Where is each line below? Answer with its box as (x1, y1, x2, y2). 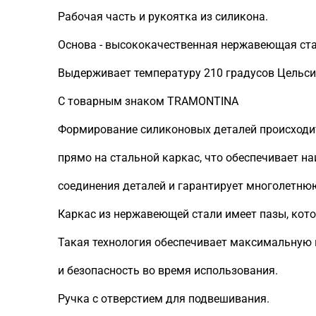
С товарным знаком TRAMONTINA (58, 95, 238, 108)
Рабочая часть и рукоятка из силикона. (58, 10, 268, 23)
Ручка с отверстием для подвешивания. (58, 292, 269, 305)
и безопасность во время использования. (58, 264, 278, 277)
